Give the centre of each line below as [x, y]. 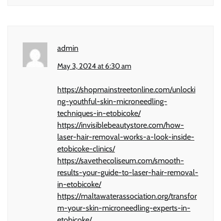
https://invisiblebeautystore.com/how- [121, 125]
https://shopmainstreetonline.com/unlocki [126, 90]
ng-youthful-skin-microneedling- [112, 102]
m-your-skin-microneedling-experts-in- [124, 208]
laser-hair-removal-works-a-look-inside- [126, 137]
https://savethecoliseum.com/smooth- [121, 161]
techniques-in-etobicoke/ [99, 113]
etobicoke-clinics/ [86, 149]
